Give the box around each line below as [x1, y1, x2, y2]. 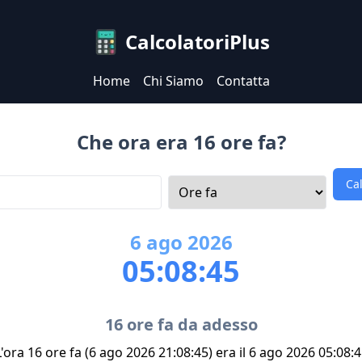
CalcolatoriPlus [124, 28, 270, 55]
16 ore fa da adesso [104, 314, 258, 335]
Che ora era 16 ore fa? [76, 128, 286, 155]
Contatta [216, 72, 270, 90]
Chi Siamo [142, 72, 204, 90]
